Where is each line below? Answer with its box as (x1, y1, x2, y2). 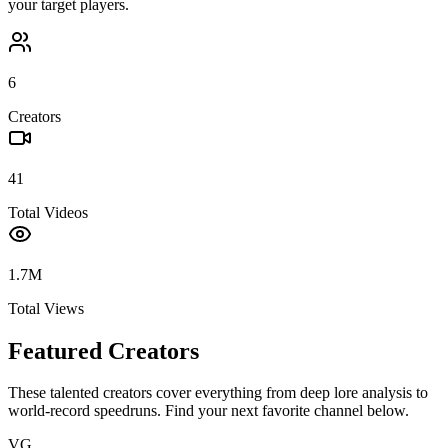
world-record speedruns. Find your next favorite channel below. (8, 402, 409, 420)
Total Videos (8, 203, 88, 221)
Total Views (8, 299, 84, 317)
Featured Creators (8, 337, 199, 364)
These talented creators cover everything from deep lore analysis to (8, 384, 428, 402)
